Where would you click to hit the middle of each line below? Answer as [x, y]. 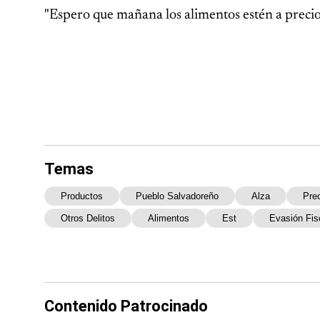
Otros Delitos [88, 218]
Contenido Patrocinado [126, 306]
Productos [82, 196]
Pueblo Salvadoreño [177, 196]
